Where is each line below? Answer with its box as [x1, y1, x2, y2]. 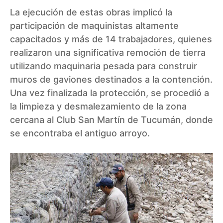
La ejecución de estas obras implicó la [10, 7, 172, 18]
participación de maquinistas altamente [10, 20, 179, 31]
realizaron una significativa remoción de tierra [10, 47, 206, 58]
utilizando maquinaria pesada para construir [10, 61, 197, 72]
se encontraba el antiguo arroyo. [10, 128, 150, 139]
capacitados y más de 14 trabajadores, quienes [10, 34, 212, 45]
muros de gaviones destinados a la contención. [10, 74, 213, 85]
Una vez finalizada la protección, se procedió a [10, 88, 209, 99]
